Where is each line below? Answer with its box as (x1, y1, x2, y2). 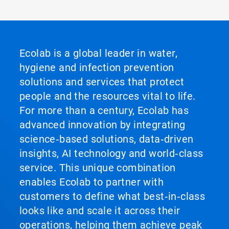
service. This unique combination (19, 161, 176, 174)
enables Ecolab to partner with (19, 175, 164, 188)
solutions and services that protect (19, 75, 184, 88)
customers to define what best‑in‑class (19, 190, 205, 202)
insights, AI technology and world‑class (19, 147, 203, 159)
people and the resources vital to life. (19, 89, 196, 102)
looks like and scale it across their (19, 204, 180, 217)
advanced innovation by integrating (19, 118, 186, 131)
